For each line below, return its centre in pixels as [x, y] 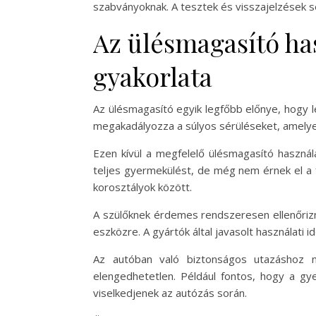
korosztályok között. [142, 187]
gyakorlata [153, 77]
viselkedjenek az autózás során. [170, 293]
